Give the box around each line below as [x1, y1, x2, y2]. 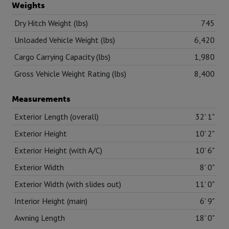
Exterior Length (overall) [14, 111, 99, 122]
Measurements [12, 94, 71, 103]
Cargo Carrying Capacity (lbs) [14, 51, 110, 62]
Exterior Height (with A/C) [14, 145, 102, 155]
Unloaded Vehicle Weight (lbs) [14, 34, 115, 45]
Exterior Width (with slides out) [14, 178, 121, 189]
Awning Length [14, 212, 65, 223]
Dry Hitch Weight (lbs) [14, 17, 88, 28]
